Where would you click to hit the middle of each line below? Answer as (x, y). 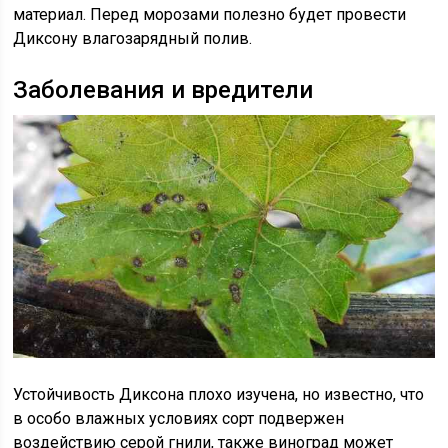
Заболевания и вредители (163, 89)
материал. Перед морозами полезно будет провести (210, 14)
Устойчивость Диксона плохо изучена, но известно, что (219, 394)
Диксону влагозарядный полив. (133, 38)
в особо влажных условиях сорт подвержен (179, 418)
